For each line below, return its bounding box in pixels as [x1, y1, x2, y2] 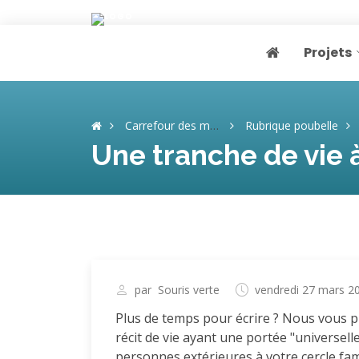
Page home [261, 51, 338, 71]
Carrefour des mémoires [125, 118, 210, 133]
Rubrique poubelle [245, 118, 338, 133]
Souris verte [158, 282, 220, 297]
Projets [304, 43, 352, 62]
